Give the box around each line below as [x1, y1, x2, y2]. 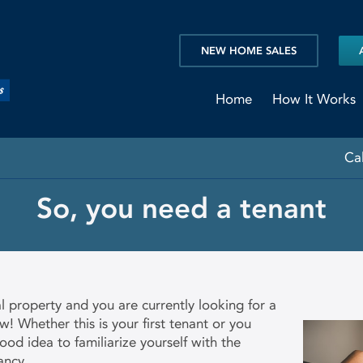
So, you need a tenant [36, 191, 327, 225]
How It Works [272, 90, 356, 107]
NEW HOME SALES [201, 44, 297, 57]
